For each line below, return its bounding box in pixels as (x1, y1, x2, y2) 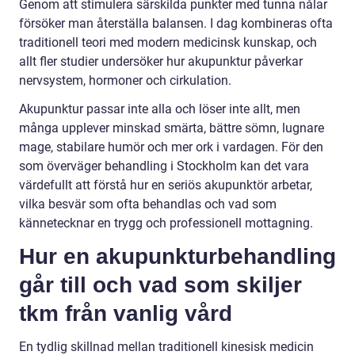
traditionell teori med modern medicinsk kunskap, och (19, 35, 317, 51)
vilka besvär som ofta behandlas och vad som (19, 197, 277, 212)
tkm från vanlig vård (19, 301, 232, 326)
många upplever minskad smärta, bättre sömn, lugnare (19, 120, 324, 136)
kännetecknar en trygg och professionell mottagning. (19, 216, 313, 231)
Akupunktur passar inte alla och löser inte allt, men (19, 101, 300, 117)
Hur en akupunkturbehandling (19, 244, 336, 269)
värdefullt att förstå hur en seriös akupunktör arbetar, (19, 177, 312, 193)
